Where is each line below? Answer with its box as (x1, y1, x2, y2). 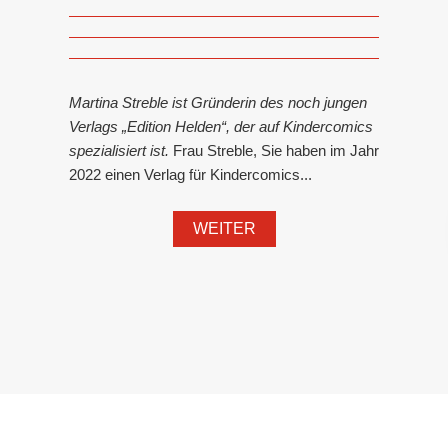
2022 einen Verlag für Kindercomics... (69, 166, 312, 183)
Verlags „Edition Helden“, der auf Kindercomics (69, 118, 373, 135)
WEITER (192, 220, 256, 237)
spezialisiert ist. (69, 142, 173, 159)
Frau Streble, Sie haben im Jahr (173, 142, 379, 159)
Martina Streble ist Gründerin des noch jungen (69, 94, 367, 111)
